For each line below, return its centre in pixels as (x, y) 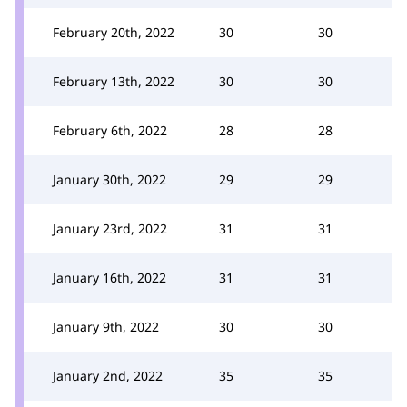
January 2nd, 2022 (108, 375)
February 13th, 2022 (114, 81)
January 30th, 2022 (109, 179)
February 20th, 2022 (114, 32)
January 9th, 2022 (106, 326)
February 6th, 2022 (110, 130)
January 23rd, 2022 (110, 228)
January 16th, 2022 (109, 277)
